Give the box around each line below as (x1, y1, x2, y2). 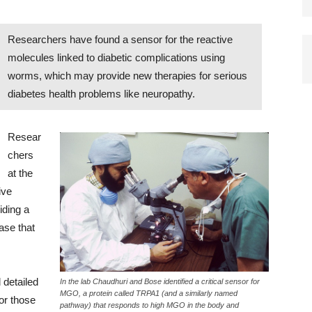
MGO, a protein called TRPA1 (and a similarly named (60, 288, 237, 297)
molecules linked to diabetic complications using (8, 52, 225, 63)
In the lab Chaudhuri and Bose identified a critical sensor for (60, 276, 260, 286)
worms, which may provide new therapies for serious (8, 70, 247, 81)
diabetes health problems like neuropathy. (8, 88, 195, 100)
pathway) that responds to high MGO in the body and (60, 300, 239, 309)
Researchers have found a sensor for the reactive (8, 33, 233, 45)
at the (8, 167, 33, 179)
